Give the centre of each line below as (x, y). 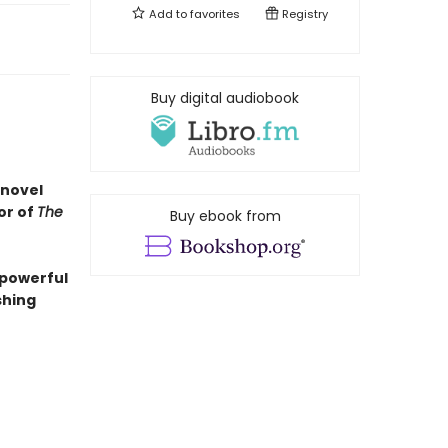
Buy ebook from (225, 216)
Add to (168, 14)
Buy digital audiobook (225, 98)
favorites (215, 14)
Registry (303, 14)
